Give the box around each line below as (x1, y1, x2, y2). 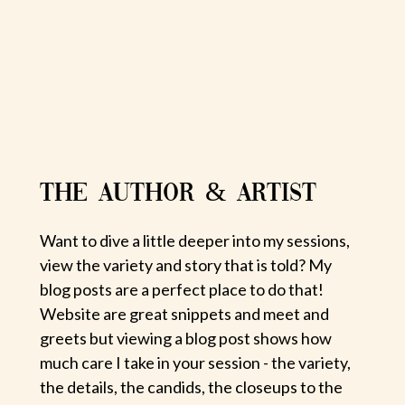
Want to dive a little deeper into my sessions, (40, 231, 351, 251)
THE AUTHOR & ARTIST (40, 182, 317, 208)
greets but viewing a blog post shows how (40, 328, 333, 349)
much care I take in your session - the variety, (40, 353, 352, 373)
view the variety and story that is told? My (40, 255, 333, 276)
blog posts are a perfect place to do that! (40, 279, 325, 300)
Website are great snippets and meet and (40, 304, 330, 325)
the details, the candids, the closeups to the (40, 377, 344, 398)
